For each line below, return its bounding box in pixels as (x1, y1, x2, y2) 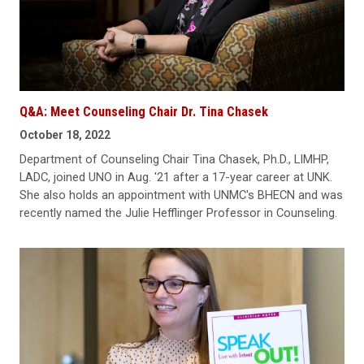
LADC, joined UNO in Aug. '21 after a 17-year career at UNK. (19, 169, 332, 184)
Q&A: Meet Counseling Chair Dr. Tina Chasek (19, 103, 268, 119)
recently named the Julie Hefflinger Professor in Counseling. (19, 205, 337, 220)
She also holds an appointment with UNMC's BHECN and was (19, 187, 343, 202)
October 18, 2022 (19, 128, 110, 141)
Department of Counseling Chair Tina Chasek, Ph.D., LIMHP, (19, 151, 329, 167)
